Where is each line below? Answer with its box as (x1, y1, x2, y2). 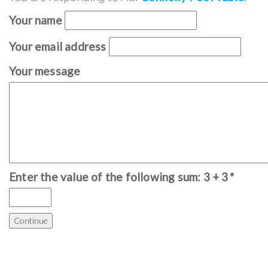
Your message (9, 64, 81, 78)
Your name (9, 13, 62, 28)
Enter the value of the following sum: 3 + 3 (9, 170, 229, 184)
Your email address (9, 39, 106, 54)
